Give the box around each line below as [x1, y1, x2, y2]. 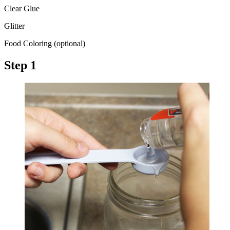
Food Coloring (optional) [4, 39, 85, 48]
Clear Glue [4, 4, 40, 13]
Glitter [4, 22, 25, 31]
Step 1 [4, 58, 36, 72]
